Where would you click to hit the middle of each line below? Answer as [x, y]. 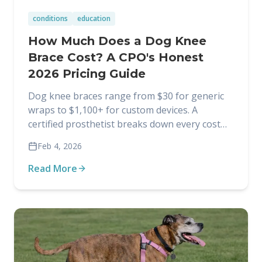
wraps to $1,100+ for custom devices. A [113, 110]
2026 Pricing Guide [87, 74]
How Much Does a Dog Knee [117, 41]
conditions [50, 18]
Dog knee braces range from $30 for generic [126, 96]
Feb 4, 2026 [60, 146]
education [94, 18]
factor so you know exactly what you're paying [130, 138]
